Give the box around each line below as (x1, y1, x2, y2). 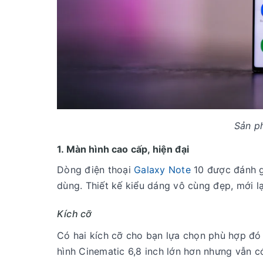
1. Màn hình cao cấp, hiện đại (57, 143, 189, 156)
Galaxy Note (134, 164, 194, 176)
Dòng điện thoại (57, 164, 134, 176)
